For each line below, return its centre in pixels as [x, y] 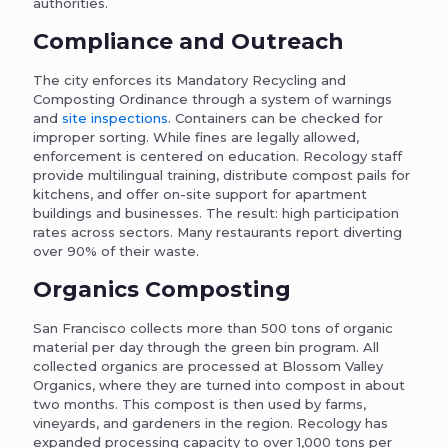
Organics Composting [162, 289]
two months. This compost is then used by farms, [199, 403]
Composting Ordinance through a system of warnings [212, 98]
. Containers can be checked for [275, 117]
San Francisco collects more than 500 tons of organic [213, 327]
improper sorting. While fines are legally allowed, [196, 136]
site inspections [115, 117]
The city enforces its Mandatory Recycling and [189, 79]
